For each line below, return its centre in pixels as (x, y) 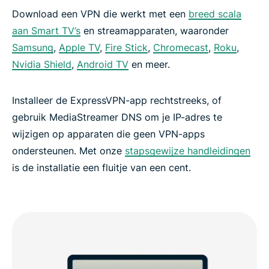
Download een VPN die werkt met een (100, 14)
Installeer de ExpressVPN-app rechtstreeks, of (117, 101)
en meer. (149, 65)
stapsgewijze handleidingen (188, 151)
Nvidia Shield (42, 65)
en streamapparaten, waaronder (155, 31)
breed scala (215, 14)
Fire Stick (126, 48)
